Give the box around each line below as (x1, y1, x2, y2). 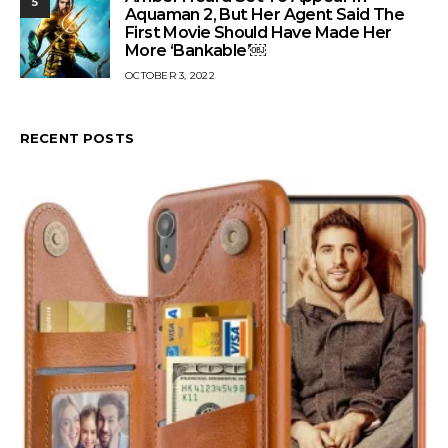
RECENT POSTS (20, 129, 134, 146)
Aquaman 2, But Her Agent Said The (125, 4, 405, 24)
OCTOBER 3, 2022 (125, 68, 215, 82)
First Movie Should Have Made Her (125, 22, 392, 42)
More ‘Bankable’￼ (125, 40, 267, 60)
